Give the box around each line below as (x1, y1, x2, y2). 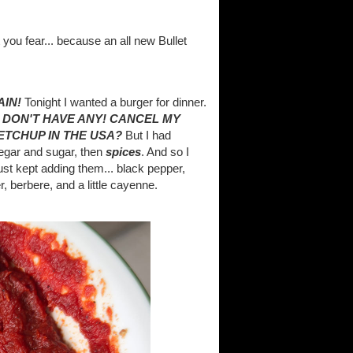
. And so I (141, 145, 189, 158)
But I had (122, 128, 171, 142)
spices (106, 145, 141, 158)
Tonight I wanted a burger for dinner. (21, 95, 206, 109)
